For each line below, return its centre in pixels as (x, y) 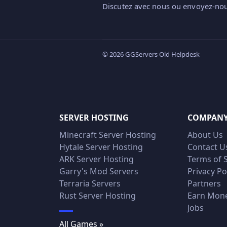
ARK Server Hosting (97, 159)
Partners (204, 183)
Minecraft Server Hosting (108, 135)
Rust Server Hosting (98, 195)
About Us (205, 135)
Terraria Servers (90, 183)
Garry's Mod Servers (99, 171)
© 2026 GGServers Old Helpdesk (151, 54)
